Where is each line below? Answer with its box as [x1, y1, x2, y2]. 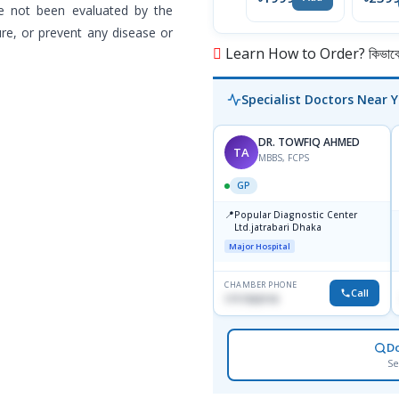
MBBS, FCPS [258, 151, 309, 165]
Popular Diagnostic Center [234, 208, 357, 222]
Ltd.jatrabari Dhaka [234, 221, 322, 234]
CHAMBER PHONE [224, 279, 297, 291]
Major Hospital [229, 240, 290, 253]
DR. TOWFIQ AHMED [258, 134, 360, 151]
